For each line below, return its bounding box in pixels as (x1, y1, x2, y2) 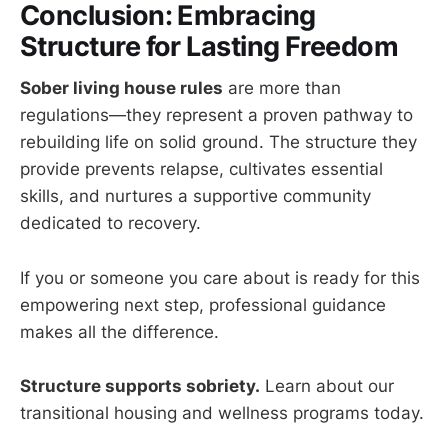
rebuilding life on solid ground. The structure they (20, 132, 417, 153)
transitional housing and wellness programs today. (20, 402, 424, 423)
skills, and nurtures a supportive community (20, 186, 371, 207)
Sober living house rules (20, 78, 223, 99)
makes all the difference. (20, 321, 219, 342)
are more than (223, 78, 341, 99)
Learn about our (260, 375, 394, 396)
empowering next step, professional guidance (20, 294, 386, 315)
